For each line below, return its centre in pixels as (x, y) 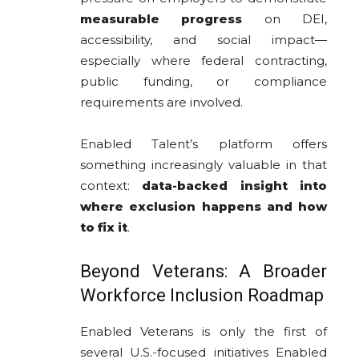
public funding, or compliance (204, 82)
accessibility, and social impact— (204, 40)
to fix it (104, 228)
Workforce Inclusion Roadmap (202, 296)
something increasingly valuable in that (204, 165)
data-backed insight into (235, 186)
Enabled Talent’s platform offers (204, 144)
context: (111, 186)
